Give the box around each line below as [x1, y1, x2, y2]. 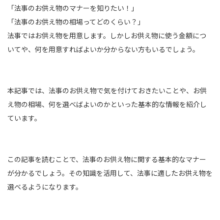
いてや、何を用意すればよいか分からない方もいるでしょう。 [7, 44, 199, 54]
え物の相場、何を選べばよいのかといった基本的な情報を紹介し [7, 99, 207, 109]
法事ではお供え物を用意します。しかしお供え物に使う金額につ [7, 30, 206, 40]
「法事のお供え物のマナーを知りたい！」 [7, 3, 138, 13]
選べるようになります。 [7, 182, 82, 192]
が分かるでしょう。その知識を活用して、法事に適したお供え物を [7, 168, 213, 178]
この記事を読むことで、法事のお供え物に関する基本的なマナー [7, 154, 206, 164]
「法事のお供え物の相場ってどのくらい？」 [7, 17, 144, 27]
